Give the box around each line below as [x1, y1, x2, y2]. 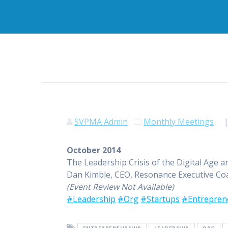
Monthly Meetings [144, 116, 214, 128]
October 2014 [67, 145, 121, 156]
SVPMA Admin [74, 116, 128, 128]
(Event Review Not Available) [67, 181, 175, 193]
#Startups [140, 193, 180, 205]
